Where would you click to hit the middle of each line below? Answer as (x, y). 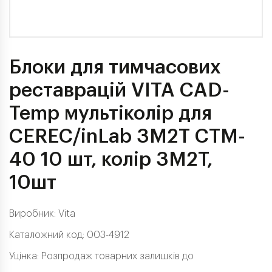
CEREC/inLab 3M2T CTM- (127, 137)
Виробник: (34, 214)
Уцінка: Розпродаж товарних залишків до (101, 256)
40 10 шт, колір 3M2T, (111, 160)
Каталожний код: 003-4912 (69, 235)
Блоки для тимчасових (115, 67)
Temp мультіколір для (110, 114)
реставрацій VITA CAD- (119, 90)
